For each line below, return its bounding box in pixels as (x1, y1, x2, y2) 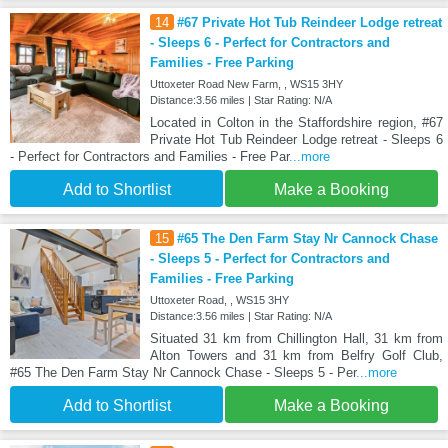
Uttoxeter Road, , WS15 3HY (149, 294, 289, 307)
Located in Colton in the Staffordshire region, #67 (149, 115, 443, 131)
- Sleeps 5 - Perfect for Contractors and (149, 251, 390, 267)
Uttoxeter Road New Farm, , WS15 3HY (149, 78, 343, 91)
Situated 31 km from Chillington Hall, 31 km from (149, 331, 443, 347)
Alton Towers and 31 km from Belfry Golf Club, (149, 348, 443, 364)
